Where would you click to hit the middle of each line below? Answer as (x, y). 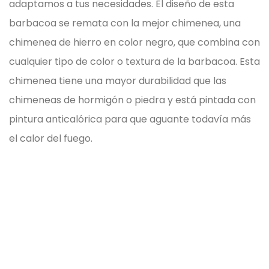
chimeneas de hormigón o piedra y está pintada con (132, 100)
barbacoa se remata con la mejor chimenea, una (125, 23)
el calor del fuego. (51, 138)
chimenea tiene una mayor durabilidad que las (118, 80)
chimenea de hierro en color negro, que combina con (134, 42)
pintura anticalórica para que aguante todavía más (130, 119)
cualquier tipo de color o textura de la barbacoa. (123, 61)
